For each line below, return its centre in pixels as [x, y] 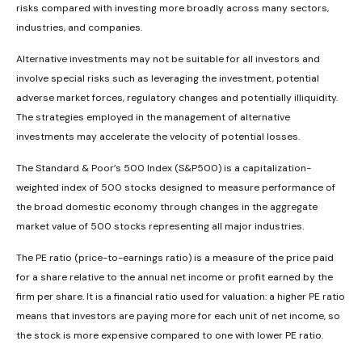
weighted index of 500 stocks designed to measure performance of [176, 188]
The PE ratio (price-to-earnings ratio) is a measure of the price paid [175, 258]
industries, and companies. [79, 28]
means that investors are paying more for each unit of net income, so [178, 316]
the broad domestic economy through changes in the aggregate [167, 207]
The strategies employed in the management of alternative [153, 118]
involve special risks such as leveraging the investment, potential [168, 79]
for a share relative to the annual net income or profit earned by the [175, 278]
